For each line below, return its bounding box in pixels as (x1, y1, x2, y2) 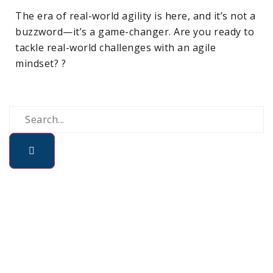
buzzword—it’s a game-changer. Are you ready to (15, 25, 254, 38)
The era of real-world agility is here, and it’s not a (15, 9, 256, 23)
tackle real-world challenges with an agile (15, 41, 216, 54)
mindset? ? (15, 57, 66, 70)
